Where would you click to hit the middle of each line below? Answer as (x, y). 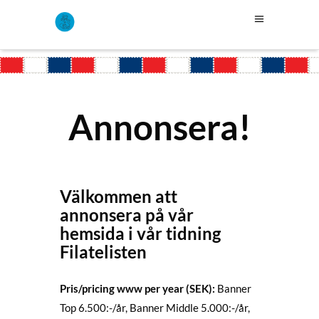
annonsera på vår (127, 215)
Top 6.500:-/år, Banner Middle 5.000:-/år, (155, 308)
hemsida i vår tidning (140, 233)
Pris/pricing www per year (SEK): (137, 288)
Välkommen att (119, 196)
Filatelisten (103, 252)
